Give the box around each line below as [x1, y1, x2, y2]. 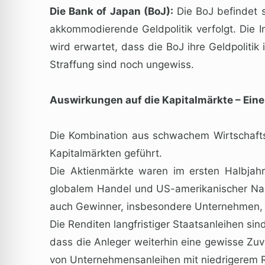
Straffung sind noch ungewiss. [50, 58, 194, 70]
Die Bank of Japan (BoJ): [50, 5, 173, 17]
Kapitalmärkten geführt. [50, 147, 162, 159]
